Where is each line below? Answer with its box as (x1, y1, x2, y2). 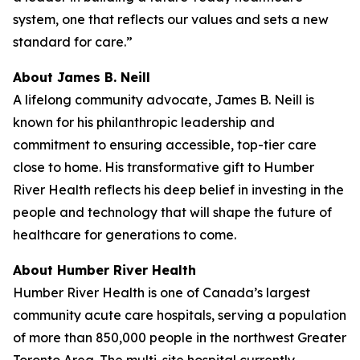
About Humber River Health (13, 261, 196, 278)
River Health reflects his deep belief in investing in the (13, 181, 344, 198)
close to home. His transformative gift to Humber (13, 158, 314, 175)
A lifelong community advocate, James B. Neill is (13, 91, 314, 108)
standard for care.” (13, 33, 133, 50)
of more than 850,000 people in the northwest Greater (13, 329, 346, 346)
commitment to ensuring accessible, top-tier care (13, 136, 317, 153)
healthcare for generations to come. (13, 226, 236, 243)
